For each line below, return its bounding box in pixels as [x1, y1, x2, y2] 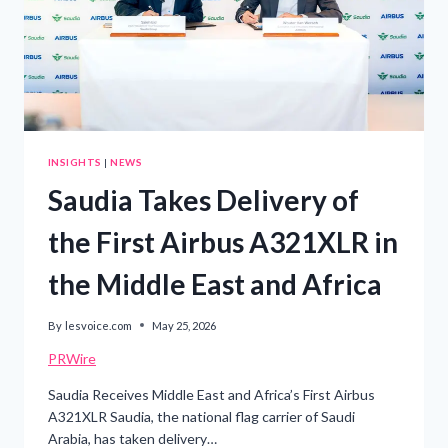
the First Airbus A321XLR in [48, 225, 398, 260]
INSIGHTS [48, 155, 102, 168]
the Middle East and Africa [48, 267, 382, 302]
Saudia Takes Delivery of [48, 183, 359, 218]
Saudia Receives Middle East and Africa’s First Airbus [48, 385, 375, 403]
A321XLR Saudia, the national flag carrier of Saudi [48, 407, 355, 425]
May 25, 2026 [152, 318, 217, 332]
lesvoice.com [65, 318, 133, 332]
